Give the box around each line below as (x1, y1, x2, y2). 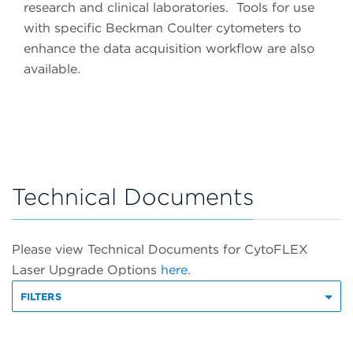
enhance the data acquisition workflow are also (24, 41, 314, 57)
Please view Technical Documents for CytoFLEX (12, 242, 308, 258)
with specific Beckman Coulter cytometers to (24, 20, 301, 36)
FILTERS (20, 291, 61, 303)
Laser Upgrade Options (12, 262, 161, 278)
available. (24, 61, 80, 77)
